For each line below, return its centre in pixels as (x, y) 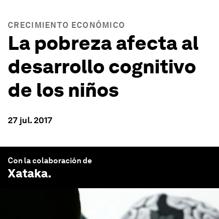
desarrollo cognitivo (102, 66)
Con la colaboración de (50, 161)
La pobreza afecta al (103, 43)
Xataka (28, 173)
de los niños (63, 90)
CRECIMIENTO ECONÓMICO (67, 25)
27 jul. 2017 (30, 120)
